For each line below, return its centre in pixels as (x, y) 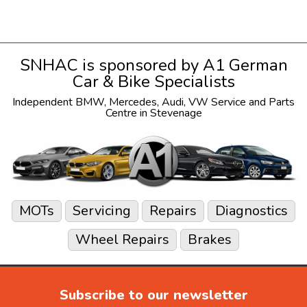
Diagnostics (251, 211)
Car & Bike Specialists (153, 81)
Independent (44, 102)
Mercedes (133, 102)
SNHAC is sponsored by (111, 65)
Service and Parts (251, 102)
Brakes (210, 240)
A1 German (245, 65)
